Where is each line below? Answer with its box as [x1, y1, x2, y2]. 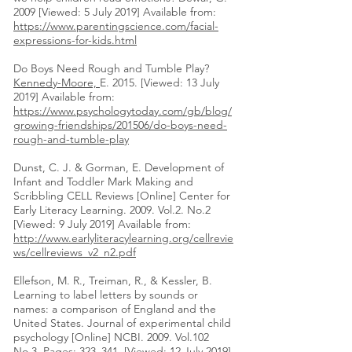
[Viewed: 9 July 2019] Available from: [13, 217, 191, 232]
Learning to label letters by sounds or [13, 288, 198, 302]
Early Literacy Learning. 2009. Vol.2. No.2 [13, 203, 211, 218]
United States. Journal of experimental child [13, 316, 231, 331]
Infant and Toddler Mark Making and [13, 174, 193, 189]
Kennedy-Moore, [13, 75, 100, 90]
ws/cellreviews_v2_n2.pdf [13, 245, 136, 260]
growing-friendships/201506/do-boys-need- [13, 118, 227, 133]
